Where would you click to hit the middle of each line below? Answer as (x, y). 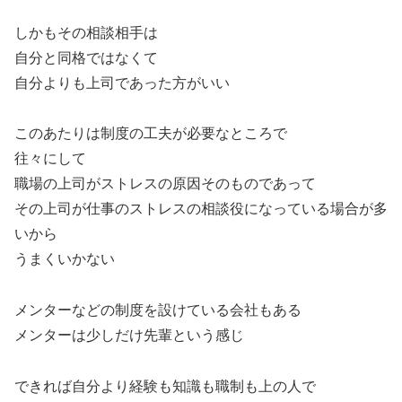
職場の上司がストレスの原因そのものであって (165, 184)
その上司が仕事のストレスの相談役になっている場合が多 (201, 209)
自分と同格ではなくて (86, 57)
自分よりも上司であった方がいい (122, 83)
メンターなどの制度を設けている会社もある (158, 310)
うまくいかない (65, 259)
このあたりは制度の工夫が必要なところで (151, 134)
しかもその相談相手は (86, 32)
